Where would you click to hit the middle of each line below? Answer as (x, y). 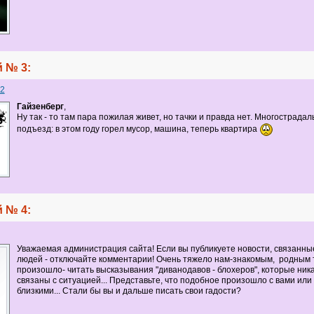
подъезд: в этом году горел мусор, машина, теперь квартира (138, 129)
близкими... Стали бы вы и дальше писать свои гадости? (130, 291)
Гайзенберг (40, 106)
